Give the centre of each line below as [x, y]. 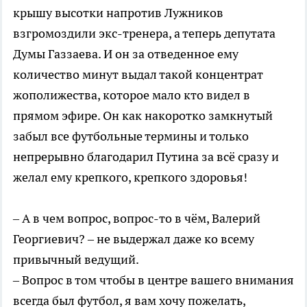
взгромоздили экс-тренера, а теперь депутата [144, 33]
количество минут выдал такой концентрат [138, 74]
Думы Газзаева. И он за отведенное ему [126, 53]
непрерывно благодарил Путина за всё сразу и [146, 156]
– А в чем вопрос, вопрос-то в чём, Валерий [137, 218]
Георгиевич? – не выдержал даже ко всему [134, 238]
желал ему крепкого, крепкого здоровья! [130, 177]
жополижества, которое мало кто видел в [132, 95]
